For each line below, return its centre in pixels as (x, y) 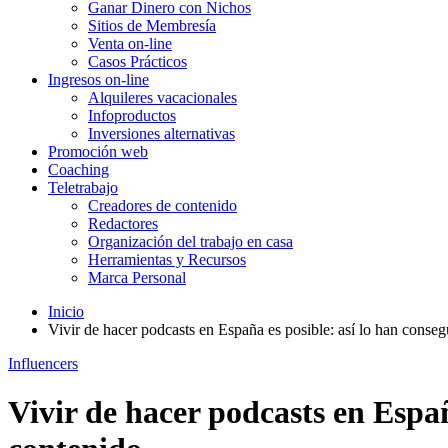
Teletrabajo (83, 187)
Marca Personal (137, 277)
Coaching (78, 169)
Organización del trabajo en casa (190, 241)
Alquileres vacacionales (162, 97)
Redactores (123, 223)
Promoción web (98, 151)
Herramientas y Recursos (167, 259)
